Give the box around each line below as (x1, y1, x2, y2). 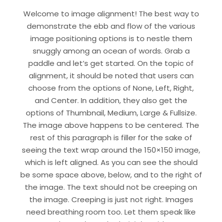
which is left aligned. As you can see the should (24, 157, 198, 167)
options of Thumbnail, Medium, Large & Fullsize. (25, 107, 197, 118)
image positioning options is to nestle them (30, 33, 192, 44)
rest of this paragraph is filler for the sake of (30, 132, 192, 143)
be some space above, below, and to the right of (20, 169, 202, 180)
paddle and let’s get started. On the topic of (28, 57, 194, 68)
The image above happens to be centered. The (23, 119, 199, 130)
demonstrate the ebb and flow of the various (27, 20, 195, 31)
